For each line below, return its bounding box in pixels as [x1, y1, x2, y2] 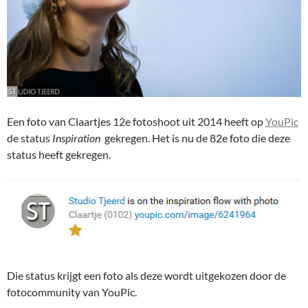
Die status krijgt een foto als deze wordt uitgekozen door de [7, 268, 286, 282]
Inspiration [52, 131, 100, 145]
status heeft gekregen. [7, 148, 111, 162]
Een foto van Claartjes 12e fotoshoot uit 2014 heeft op [7, 115, 265, 129]
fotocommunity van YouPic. [7, 285, 137, 298]
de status [7, 131, 52, 145]
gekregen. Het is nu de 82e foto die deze [100, 131, 290, 145]
